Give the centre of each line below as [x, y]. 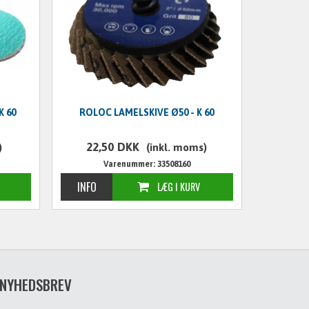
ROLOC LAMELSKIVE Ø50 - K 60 [147, 112]
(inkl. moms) [177, 147]
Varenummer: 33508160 [147, 164]
